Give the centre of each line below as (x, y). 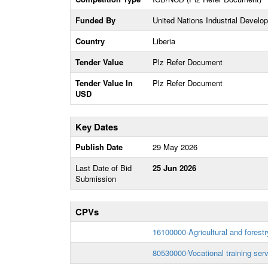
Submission (96, 179)
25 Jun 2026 (174, 168)
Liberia (164, 41)
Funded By (95, 20)
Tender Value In (104, 83)
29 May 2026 (175, 147)
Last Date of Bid (103, 168)
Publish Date (99, 147)
